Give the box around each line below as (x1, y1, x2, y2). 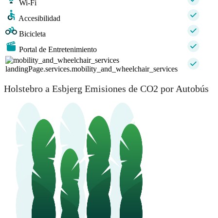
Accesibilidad (18, 14, 60, 23)
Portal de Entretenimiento (19, 45, 97, 54)
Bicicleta (19, 30, 46, 38)
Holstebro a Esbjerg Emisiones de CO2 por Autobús (4, 83, 209, 94)
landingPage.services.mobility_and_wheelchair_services (5, 65, 178, 73)
